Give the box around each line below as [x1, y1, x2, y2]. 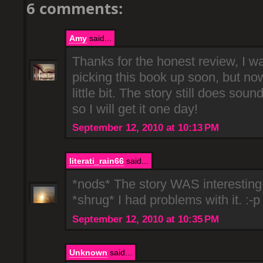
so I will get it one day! [72, 102, 198, 116]
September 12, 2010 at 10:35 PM [72, 213, 219, 225]
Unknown [69, 247, 107, 257]
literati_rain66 [69, 156, 124, 166]
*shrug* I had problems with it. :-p [72, 193, 260, 208]
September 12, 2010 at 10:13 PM [72, 122, 219, 134]
